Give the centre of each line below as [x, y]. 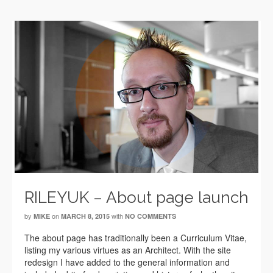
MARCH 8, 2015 [85, 216]
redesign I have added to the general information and [127, 262]
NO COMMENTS [151, 216]
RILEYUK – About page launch [136, 197]
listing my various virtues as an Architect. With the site [128, 250]
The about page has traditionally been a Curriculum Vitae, [136, 238]
